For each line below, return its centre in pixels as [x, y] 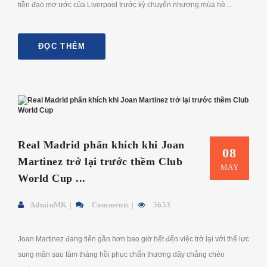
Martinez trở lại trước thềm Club [100, 161]
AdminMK [49, 204]
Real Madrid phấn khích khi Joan [101, 145]
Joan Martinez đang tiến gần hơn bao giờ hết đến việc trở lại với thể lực [133, 239]
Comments [109, 204]
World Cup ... [52, 178]
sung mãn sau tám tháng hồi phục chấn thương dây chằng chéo [121, 254]
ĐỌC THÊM [62, 46]
